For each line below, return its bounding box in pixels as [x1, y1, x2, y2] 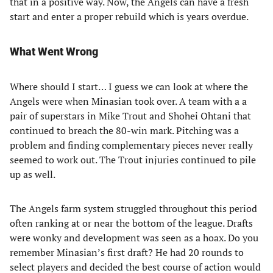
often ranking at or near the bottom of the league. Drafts [10, 216, 253, 230]
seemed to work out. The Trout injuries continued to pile [10, 153, 256, 166]
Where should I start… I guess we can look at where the [10, 80, 248, 93]
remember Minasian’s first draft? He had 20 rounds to [10, 246, 244, 259]
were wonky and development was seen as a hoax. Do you [10, 231, 258, 244]
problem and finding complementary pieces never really [10, 138, 253, 152]
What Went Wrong [10, 45, 98, 58]
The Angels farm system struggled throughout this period [10, 202, 257, 215]
